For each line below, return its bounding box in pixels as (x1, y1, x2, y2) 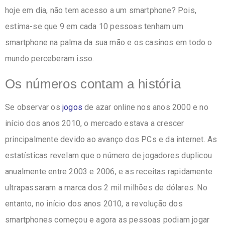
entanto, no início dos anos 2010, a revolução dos (5, 199, 183, 209)
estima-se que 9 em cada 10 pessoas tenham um (5, 22, 183, 32)
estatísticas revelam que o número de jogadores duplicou (5, 151, 212, 161)
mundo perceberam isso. (5, 54, 94, 64)
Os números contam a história (5, 76, 181, 91)
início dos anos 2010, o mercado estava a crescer (5, 119, 184, 129)
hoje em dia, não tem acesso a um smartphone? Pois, (5, 6, 197, 16)
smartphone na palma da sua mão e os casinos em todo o (5, 38, 212, 48)
